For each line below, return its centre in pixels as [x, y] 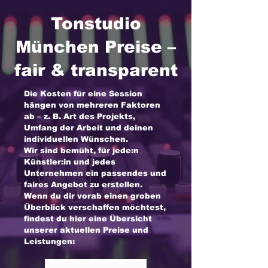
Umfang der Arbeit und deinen [89, 127]
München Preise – [96, 47]
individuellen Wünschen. [76, 139]
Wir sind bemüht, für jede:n [81, 150]
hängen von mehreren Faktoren [92, 105]
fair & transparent [96, 70]
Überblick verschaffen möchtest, [95, 207]
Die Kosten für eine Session [83, 93]
